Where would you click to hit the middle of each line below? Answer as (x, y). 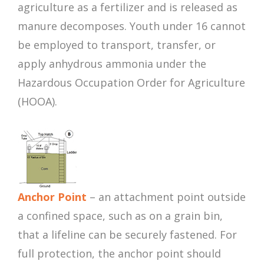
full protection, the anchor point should (119, 254)
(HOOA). (37, 102)
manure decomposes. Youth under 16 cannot (132, 26)
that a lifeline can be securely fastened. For (127, 235)
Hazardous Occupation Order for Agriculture (131, 83)
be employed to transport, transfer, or (117, 45)
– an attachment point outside (166, 197)
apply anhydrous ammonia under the (112, 64)
